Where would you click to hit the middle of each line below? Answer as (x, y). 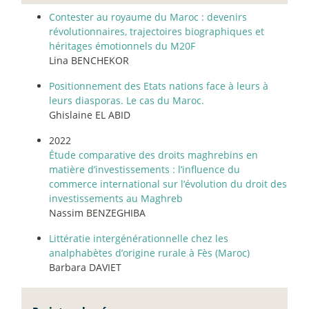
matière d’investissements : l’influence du (144, 169)
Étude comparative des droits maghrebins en (153, 154)
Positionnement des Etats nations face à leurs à (159, 86)
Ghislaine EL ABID (90, 114)
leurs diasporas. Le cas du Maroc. (127, 100)
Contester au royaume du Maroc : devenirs (148, 17)
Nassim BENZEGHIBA (97, 212)
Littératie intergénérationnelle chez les (139, 238)
